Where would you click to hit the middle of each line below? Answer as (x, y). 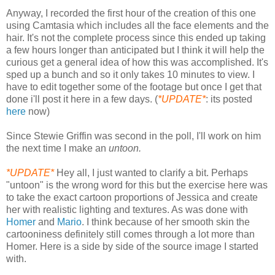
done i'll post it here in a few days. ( (82, 99)
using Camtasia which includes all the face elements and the (137, 26)
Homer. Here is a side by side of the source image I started (132, 247)
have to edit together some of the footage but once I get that (134, 87)
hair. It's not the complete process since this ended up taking (136, 38)
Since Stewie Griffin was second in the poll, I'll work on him (134, 136)
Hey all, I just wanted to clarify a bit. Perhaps (152, 173)
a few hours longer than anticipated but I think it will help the (135, 50)
